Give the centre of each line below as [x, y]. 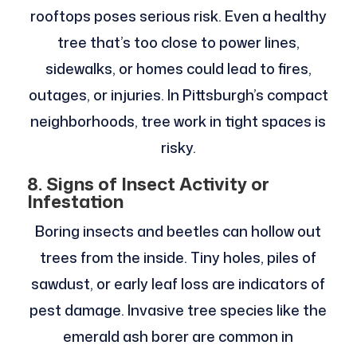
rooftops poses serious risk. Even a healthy [178, 16]
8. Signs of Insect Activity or [148, 184]
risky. [178, 148]
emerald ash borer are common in [178, 337]
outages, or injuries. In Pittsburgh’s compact [178, 95]
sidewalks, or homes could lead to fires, [178, 69]
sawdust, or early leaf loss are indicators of [178, 284]
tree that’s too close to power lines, [178, 43]
